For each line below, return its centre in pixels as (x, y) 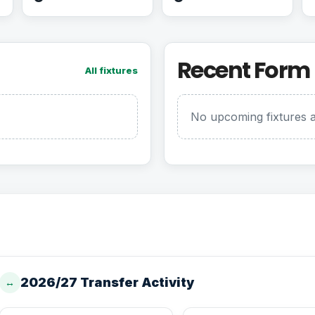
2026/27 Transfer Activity (107, 282)
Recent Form (244, 70)
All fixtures (111, 70)
